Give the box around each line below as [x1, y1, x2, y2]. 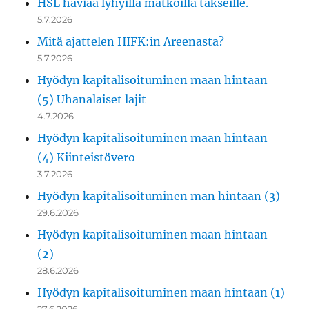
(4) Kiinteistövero [37, 150, 136, 165]
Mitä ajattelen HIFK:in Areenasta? [37, 34, 225, 49]
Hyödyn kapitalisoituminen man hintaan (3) [37, 189, 281, 203]
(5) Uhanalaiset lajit [37, 92, 147, 107]
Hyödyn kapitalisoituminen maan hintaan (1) [37, 286, 286, 300]
